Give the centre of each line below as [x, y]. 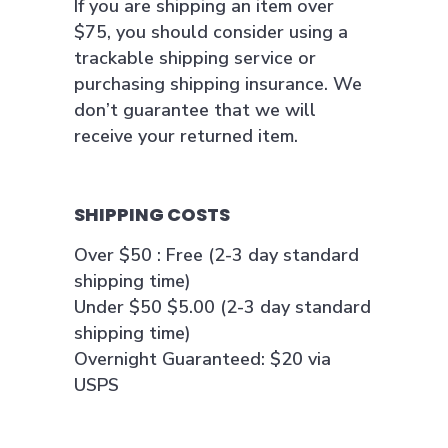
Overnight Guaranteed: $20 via [202, 359]
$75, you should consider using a [211, 32]
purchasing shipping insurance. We [218, 84]
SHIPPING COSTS [152, 214]
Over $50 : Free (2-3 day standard [216, 255]
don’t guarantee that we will [195, 110]
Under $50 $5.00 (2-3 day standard [222, 307]
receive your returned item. [186, 136]
